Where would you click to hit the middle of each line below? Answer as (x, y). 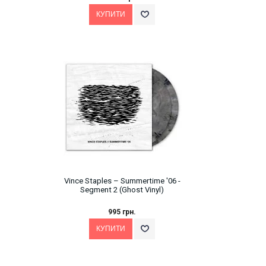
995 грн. (122, 212)
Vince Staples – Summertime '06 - (122, 181)
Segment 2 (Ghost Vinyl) (122, 190)
